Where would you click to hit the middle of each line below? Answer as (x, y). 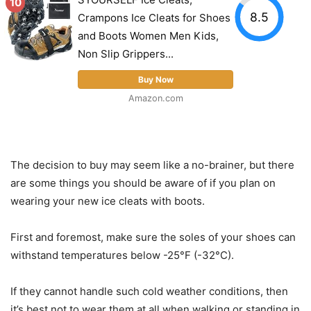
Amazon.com (155, 99)
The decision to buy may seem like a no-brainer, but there (152, 165)
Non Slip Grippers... (126, 54)
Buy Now (155, 80)
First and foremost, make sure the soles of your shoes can (153, 237)
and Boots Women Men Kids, (148, 36)
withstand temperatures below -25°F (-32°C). (122, 255)
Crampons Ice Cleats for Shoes (154, 18)
